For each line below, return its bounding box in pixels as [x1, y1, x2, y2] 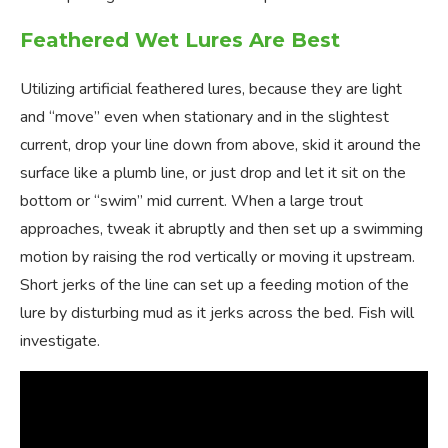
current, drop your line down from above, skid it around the [20, 134, 421, 157]
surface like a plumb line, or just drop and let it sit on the [20, 162, 406, 185]
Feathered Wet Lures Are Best [20, 28, 340, 53]
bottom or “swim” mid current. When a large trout [20, 190, 363, 213]
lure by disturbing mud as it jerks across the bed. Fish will [20, 302, 414, 325]
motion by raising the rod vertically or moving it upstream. [20, 246, 415, 269]
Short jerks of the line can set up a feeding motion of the [20, 274, 409, 297]
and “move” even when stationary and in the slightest [20, 106, 389, 129]
